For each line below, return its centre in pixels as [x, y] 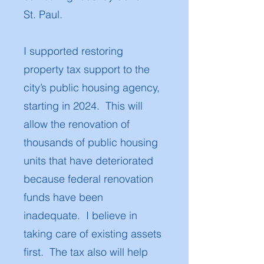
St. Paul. [43, 14]
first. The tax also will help [86, 252]
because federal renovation [88, 179]
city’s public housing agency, [92, 88]
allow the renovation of [77, 124]
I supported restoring [73, 51]
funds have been [63, 197]
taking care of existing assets [93, 234]
